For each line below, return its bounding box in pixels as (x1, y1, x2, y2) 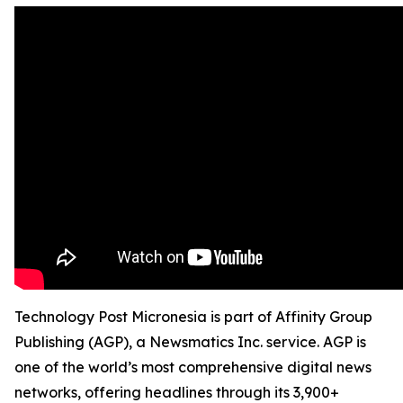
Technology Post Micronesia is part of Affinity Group (14, 308, 372, 326)
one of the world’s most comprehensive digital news (14, 358, 372, 376)
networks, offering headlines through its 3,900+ (14, 383, 339, 401)
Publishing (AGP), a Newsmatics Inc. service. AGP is (14, 333, 366, 351)
